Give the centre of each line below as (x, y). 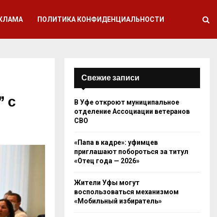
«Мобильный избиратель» (118, 201)
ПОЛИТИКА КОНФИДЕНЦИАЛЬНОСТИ (101, 19)
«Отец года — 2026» (107, 161)
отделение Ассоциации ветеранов (132, 111)
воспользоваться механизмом (126, 192)
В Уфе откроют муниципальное (127, 102)
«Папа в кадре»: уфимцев (116, 142)
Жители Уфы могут (107, 183)
